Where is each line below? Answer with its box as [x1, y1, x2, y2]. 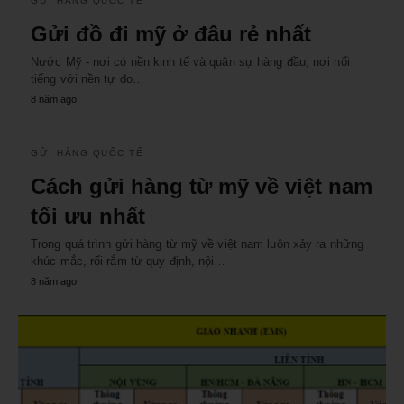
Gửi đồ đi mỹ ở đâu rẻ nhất [31, 22, 311, 47]
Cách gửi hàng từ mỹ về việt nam [31, 174, 372, 199]
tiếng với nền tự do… [31, 72, 144, 87]
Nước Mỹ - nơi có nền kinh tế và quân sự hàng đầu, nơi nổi [31, 55, 350, 69]
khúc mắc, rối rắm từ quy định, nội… [31, 254, 226, 269]
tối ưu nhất [31, 204, 145, 229]
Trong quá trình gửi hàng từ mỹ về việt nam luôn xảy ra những [31, 237, 364, 252]
